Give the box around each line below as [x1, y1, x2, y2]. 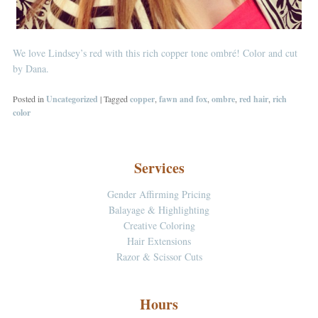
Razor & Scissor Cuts [116, 249, 202, 263]
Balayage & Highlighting [109, 202, 209, 216]
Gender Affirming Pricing [107, 187, 211, 201]
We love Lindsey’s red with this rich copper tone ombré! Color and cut [12, 45, 297, 60]
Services [133, 157, 185, 178]
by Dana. [12, 61, 49, 75]
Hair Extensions [127, 234, 191, 248]
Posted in [12, 93, 44, 105]
